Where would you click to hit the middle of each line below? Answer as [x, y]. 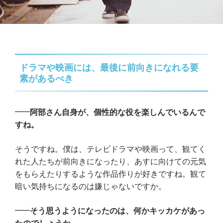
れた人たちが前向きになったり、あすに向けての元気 [111, 161]
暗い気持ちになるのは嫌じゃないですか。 [91, 186]
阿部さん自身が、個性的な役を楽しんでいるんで [117, 112]
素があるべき [46, 78]
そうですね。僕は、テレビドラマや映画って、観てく [111, 149]
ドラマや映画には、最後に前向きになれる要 [109, 67]
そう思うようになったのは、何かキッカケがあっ [117, 211]
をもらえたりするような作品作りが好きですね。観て [111, 174]
